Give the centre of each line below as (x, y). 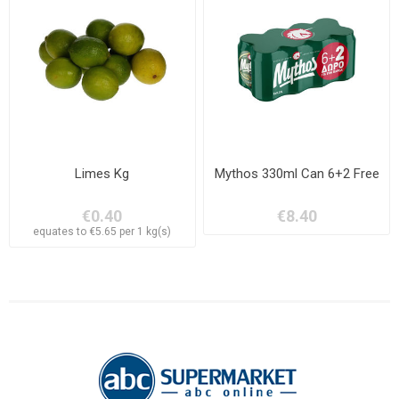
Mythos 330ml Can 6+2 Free (297, 174)
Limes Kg (102, 174)
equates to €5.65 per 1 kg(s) (102, 232)
